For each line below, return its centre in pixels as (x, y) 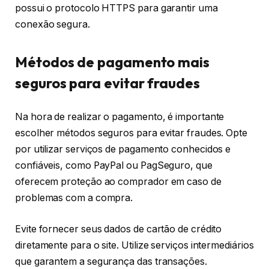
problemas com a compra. (74, 198)
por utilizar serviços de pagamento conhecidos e (123, 150)
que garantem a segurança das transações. (111, 261)
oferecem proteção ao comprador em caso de (118, 182)
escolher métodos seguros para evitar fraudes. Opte (131, 133)
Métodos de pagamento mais (113, 62)
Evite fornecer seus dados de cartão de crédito (119, 229)
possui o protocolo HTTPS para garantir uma (116, 8)
